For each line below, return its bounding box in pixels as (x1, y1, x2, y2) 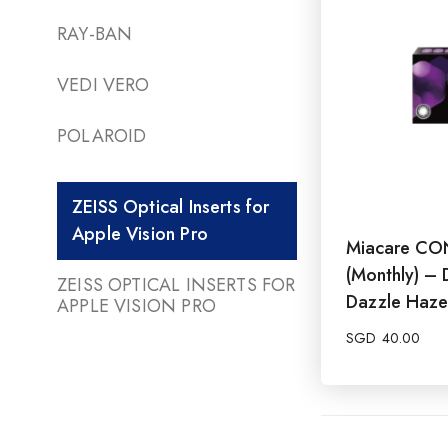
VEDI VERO (57, 71, 150, 98)
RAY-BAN (57, 20, 133, 47)
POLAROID (57, 122, 147, 149)
